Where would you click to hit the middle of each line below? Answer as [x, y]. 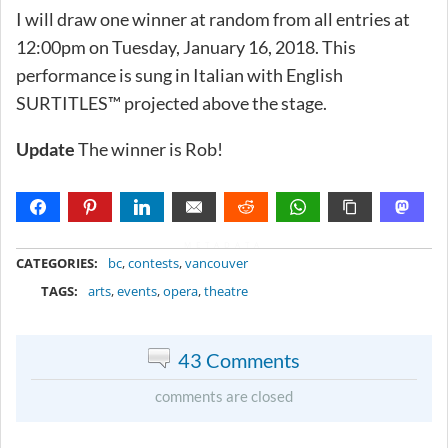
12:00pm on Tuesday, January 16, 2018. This [186, 46]
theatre [226, 290]
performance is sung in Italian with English [179, 74]
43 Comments [239, 359]
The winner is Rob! [149, 148]
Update [45, 148]
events [137, 290]
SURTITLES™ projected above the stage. [171, 102]
